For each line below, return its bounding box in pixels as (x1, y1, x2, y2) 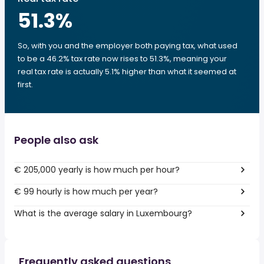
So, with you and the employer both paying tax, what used (18, 40, 237, 51)
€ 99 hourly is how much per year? (14, 185, 158, 197)
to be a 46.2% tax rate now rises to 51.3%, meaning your (18, 53, 227, 64)
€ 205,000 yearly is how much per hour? (14, 163, 180, 176)
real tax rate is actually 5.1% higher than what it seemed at (18, 66, 236, 77)
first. (18, 79, 33, 90)
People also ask (14, 133, 98, 147)
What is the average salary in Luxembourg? (14, 207, 192, 219)
